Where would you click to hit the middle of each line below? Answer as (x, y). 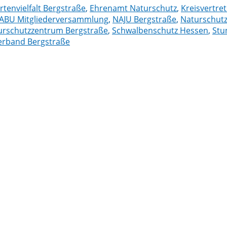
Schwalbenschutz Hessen (160, 30)
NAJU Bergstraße (144, 19)
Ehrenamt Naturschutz (133, 8)
